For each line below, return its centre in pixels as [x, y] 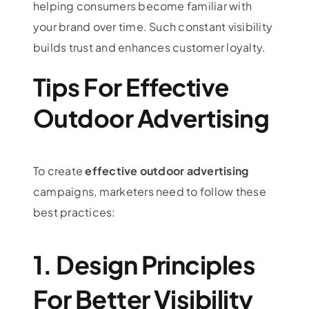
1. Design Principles [144, 264]
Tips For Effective [131, 87]
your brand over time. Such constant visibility [153, 27]
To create [59, 170]
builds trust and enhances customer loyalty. [149, 48]
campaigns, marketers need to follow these [149, 191]
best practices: [74, 212]
